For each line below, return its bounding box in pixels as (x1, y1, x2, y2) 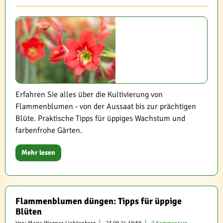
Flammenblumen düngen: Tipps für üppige (15, 196, 182, 207)
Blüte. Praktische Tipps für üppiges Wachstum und (15, 113, 185, 123)
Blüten (15, 206, 42, 217)
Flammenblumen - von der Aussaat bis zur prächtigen (15, 102, 196, 111)
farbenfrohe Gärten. (15, 125, 82, 135)
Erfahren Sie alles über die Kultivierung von (15, 90, 163, 100)
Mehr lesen (21, 148, 55, 157)
